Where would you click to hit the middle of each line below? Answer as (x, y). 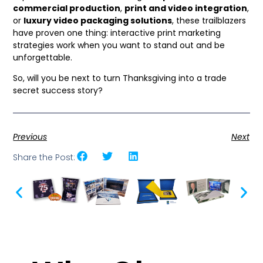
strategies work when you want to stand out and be (119, 45)
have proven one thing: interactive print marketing (117, 33)
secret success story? (58, 91)
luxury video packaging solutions (98, 20)
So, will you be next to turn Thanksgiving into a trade (120, 78)
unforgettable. (43, 57)
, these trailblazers (209, 20)
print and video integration (186, 8)
